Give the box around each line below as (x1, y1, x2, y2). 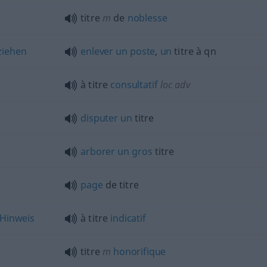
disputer (80, 111, 118, 125)
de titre (103, 178, 139, 191)
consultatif (110, 78, 158, 91)
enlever (80, 45, 114, 58)
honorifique (111, 245, 166, 258)
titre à (172, 45, 202, 58)
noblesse (127, 11, 167, 24)
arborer (80, 145, 116, 158)
